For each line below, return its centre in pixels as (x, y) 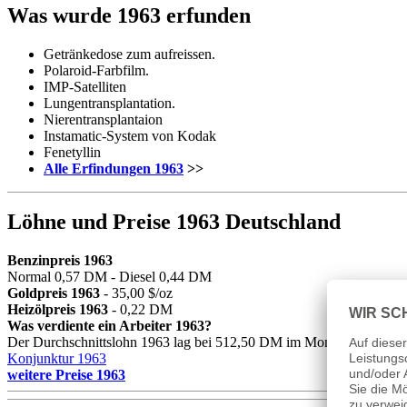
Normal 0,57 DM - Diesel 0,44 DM (109, 277)
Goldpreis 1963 (54, 293)
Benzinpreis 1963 (60, 261)
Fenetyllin (72, 152)
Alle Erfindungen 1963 (114, 168)
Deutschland (283, 222)
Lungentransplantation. (109, 103)
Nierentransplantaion (103, 119)
